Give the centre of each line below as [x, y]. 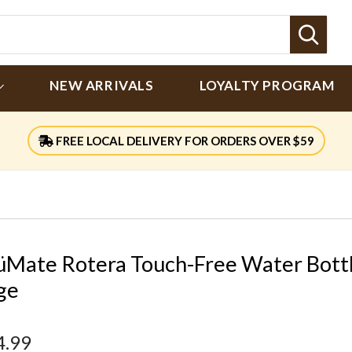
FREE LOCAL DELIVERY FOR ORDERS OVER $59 [183, 141]
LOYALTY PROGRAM [267, 85]
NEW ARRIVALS [102, 85]
